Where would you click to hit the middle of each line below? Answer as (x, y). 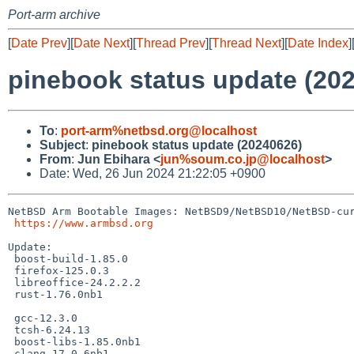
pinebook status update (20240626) (197, 145)
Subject (62, 145)
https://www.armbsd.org (84, 223)
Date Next (102, 43)
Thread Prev (171, 43)
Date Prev (39, 43)
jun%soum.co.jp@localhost (243, 159)
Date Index (318, 43)
